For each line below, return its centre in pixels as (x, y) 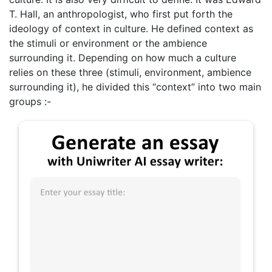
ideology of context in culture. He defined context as (131, 28)
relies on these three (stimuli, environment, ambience (130, 72)
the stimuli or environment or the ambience (108, 43)
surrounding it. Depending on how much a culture (123, 57)
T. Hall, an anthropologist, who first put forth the (121, 14)
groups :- (30, 101)
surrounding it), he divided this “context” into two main (135, 87)
